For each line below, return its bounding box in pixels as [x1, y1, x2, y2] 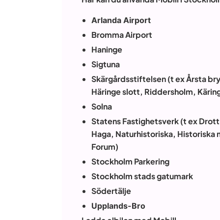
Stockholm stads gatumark [91, 171, 193, 181]
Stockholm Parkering [91, 156, 169, 166]
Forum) [91, 141, 118, 152]
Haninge [91, 44, 122, 55]
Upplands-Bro [91, 201, 145, 211]
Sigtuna [91, 59, 120, 69]
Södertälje [91, 186, 131, 196]
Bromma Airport [91, 29, 152, 40]
